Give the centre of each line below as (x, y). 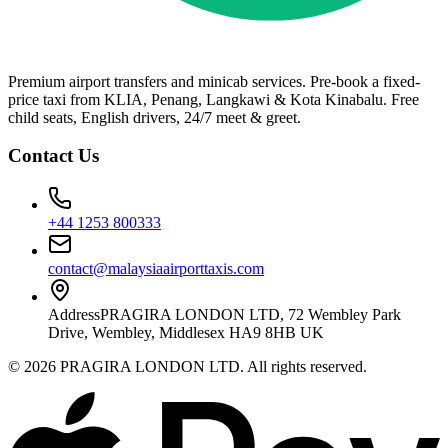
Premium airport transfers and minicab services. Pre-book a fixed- (214, 81)
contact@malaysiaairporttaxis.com (156, 268)
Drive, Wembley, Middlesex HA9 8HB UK (186, 332)
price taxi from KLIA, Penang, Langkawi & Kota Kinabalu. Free (213, 99)
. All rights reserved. (303, 366)
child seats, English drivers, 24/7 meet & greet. (154, 117)
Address (74, 314)
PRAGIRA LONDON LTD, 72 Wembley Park (250, 314)
